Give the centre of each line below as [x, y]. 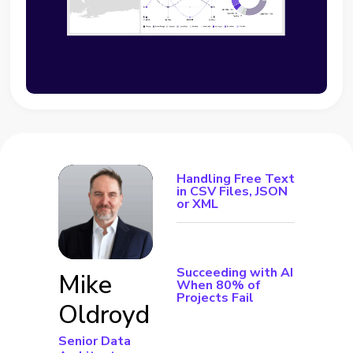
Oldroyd [104, 314]
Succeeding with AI [235, 272]
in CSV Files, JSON [232, 191]
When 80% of [219, 285]
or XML [197, 204]
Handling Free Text [236, 178]
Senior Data [95, 341]
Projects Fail [215, 297]
